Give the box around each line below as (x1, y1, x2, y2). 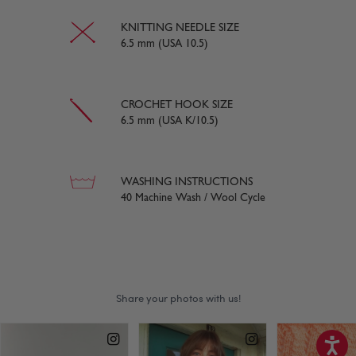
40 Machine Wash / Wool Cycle (121, 192, 265, 204)
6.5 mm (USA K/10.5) (121, 114, 219, 127)
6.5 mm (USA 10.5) (121, 37, 208, 50)
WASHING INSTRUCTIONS (121, 176, 253, 188)
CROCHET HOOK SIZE (121, 99, 233, 111)
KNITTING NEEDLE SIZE (121, 21, 239, 34)
